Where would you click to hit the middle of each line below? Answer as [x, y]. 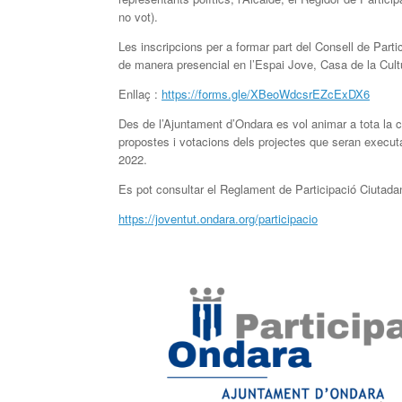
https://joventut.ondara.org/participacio [218, 219]
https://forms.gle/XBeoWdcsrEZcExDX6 [266, 94]
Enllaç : [140, 94]
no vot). [138, 17]
